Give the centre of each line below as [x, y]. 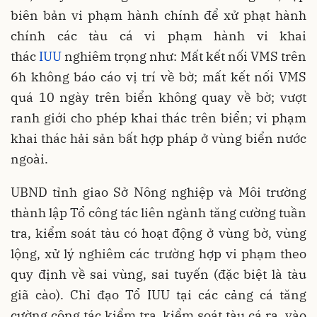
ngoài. [29, 158]
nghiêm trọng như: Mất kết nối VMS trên [184, 56]
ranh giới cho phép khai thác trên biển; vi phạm [158, 117]
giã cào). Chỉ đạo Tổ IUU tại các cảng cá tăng [158, 294]
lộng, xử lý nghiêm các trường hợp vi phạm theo [158, 253]
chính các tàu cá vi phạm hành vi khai [158, 35]
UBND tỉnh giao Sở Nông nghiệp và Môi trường [158, 192]
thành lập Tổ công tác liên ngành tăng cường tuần [158, 212]
